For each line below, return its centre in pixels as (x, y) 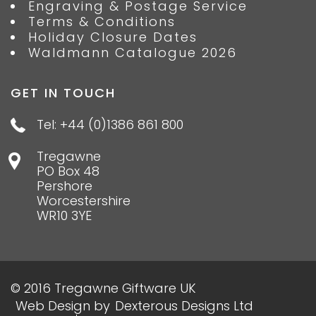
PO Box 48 (68, 171)
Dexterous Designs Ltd (184, 305)
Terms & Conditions (102, 21)
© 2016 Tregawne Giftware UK (103, 288)
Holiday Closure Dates (113, 37)
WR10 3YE (64, 215)
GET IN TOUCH (63, 92)
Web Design (53, 305)
